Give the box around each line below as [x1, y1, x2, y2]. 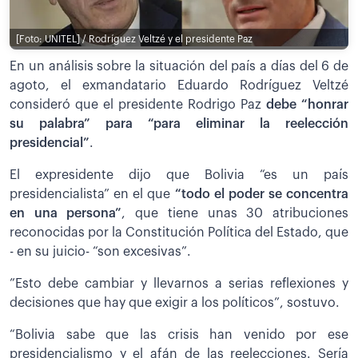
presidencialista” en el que [10, 188, 175, 201]
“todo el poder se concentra [174, 188, 348, 201]
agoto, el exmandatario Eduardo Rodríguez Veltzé [10, 79, 348, 93]
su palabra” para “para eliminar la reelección [10, 117, 348, 131]
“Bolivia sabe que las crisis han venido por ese [10, 328, 348, 342]
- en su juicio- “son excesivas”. [10, 245, 191, 259]
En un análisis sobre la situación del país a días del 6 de [10, 60, 348, 74]
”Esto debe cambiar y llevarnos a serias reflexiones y [10, 277, 348, 291]
